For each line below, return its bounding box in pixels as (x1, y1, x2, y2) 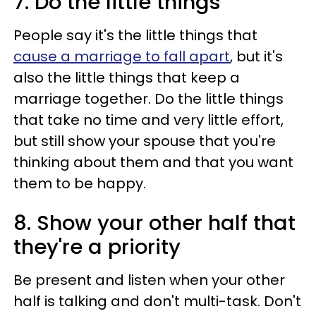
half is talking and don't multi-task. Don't (13, 291, 301, 311)
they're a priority (13, 232, 181, 261)
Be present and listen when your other (13, 269, 285, 290)
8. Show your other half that (13, 208, 296, 237)
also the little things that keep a (13, 67, 240, 87)
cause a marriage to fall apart (13, 46, 230, 66)
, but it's (230, 46, 283, 66)
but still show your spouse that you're (13, 130, 276, 151)
